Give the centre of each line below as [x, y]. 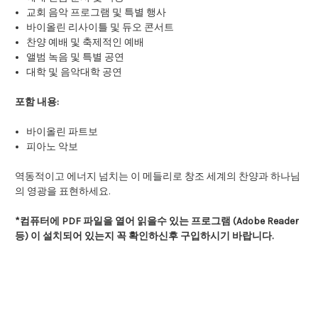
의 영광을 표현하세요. [62, 192]
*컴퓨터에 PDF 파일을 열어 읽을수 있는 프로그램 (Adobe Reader [157, 221]
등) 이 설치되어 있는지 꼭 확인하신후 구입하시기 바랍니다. [144, 236]
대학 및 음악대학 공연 [75, 72]
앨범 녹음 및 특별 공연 [76, 57]
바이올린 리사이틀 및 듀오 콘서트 [100, 28]
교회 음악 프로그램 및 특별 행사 [97, 13]
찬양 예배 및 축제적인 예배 [86, 43]
